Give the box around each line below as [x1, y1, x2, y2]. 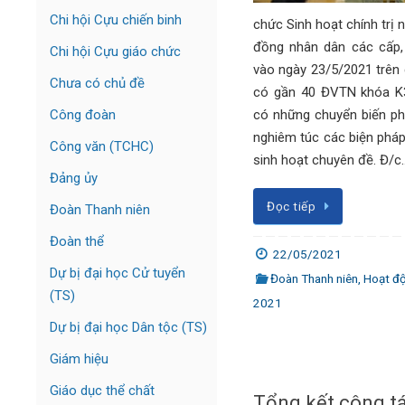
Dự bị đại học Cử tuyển [50, 265, 185, 281]
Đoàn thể [50, 233, 104, 250]
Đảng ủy [50, 170, 98, 186]
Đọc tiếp [267, 198, 316, 213]
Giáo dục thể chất [50, 382, 155, 399]
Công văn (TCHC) [50, 138, 154, 155]
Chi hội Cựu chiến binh [50, 12, 182, 28]
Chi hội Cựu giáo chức [50, 43, 181, 60]
